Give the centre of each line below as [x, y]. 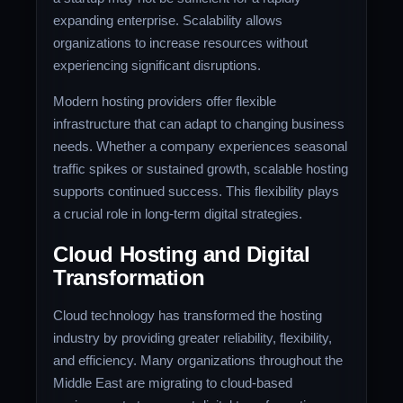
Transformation [129, 278]
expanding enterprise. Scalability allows [168, 20]
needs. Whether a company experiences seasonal [201, 147]
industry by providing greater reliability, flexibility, [193, 338]
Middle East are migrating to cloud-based [173, 383]
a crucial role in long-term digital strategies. [178, 214]
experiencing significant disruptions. [157, 65]
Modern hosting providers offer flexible [165, 102]
